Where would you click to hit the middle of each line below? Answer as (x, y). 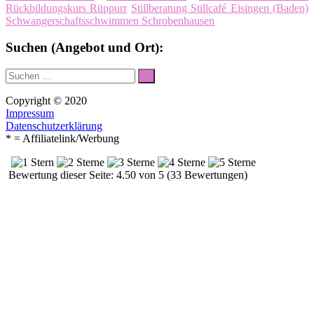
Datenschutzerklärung (54, 126)
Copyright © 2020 (46, 101)
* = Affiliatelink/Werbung (62, 139)
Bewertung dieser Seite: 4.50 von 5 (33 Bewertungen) (127, 175)
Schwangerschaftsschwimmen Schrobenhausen (110, 20)
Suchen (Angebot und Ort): (84, 48)
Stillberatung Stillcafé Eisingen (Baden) (220, 8)
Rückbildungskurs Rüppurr (67, 8)
